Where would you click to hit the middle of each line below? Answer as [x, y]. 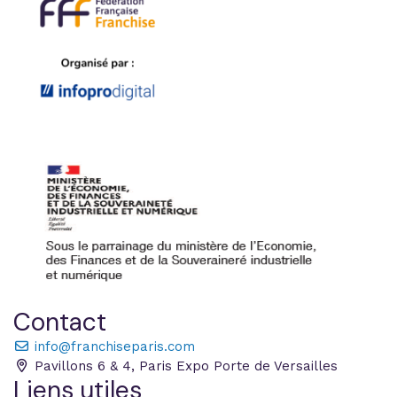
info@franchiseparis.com [112, 346]
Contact [60, 322]
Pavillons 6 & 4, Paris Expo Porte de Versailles [183, 366]
